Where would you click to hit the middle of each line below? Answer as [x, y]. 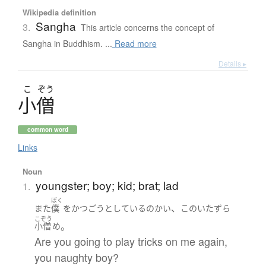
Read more [134, 44]
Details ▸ [232, 64]
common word [47, 130]
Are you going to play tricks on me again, [131, 241]
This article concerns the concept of [147, 28]
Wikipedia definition [59, 12]
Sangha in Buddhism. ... [67, 44]
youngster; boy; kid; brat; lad [107, 185]
